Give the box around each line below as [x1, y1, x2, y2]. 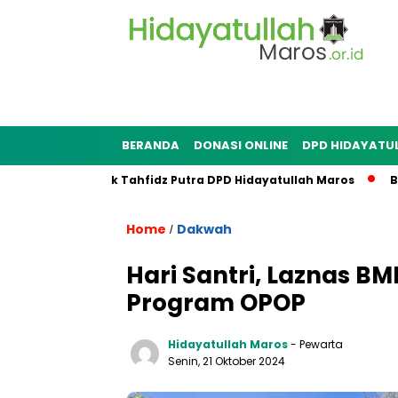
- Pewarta [291, 337, 343, 352]
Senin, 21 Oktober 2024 [168, 354, 285, 369]
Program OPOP [126, 287, 306, 319]
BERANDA [122, 137, 179, 154]
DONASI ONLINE [194, 137, 288, 154]
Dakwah [177, 220, 232, 238]
